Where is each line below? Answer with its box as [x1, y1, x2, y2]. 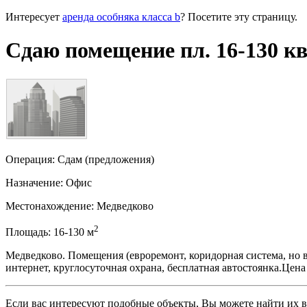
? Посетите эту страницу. [180, 10, 297, 23]
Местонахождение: [5, 199, 94, 212]
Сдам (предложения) [58, 153, 154, 165]
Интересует [5, 10, 62, 23]
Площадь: [5, 225, 51, 238]
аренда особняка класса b [62, 10, 180, 23]
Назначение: [5, 176, 63, 188]
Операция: [5, 153, 55, 165]
